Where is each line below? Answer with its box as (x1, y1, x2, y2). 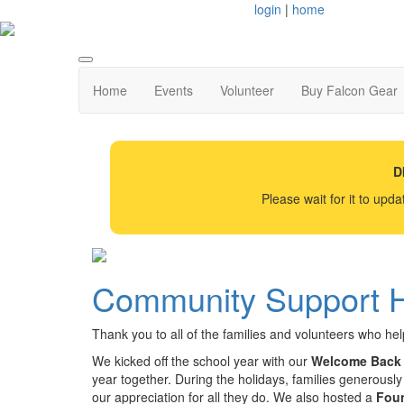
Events (154, 81, 193, 100)
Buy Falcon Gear (301, 81, 398, 100)
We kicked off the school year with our (92, 351, 311, 370)
